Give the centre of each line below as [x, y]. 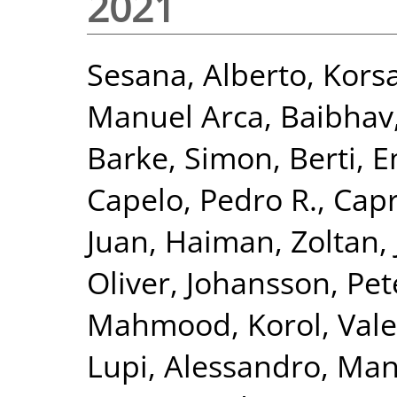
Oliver [128, 282]
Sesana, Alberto [197, 74]
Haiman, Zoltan [272, 240]
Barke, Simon [180, 157]
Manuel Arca [175, 115]
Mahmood [159, 323]
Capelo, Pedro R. [202, 198]
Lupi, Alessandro [204, 365]
